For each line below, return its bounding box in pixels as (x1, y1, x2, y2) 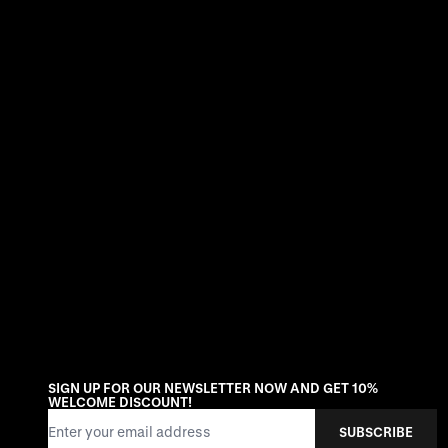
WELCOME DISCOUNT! (48, 394, 192, 410)
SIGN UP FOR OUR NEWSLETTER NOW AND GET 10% (48, 380, 378, 396)
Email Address (47, 410, 143, 428)
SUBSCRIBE (339, 423, 413, 439)
